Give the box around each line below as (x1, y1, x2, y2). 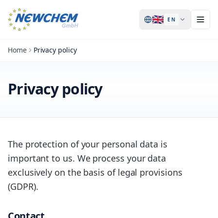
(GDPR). (8, 181, 38, 192)
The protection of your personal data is (8, 138, 167, 150)
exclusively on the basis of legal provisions (8, 166, 182, 178)
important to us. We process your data (8, 152, 166, 164)
